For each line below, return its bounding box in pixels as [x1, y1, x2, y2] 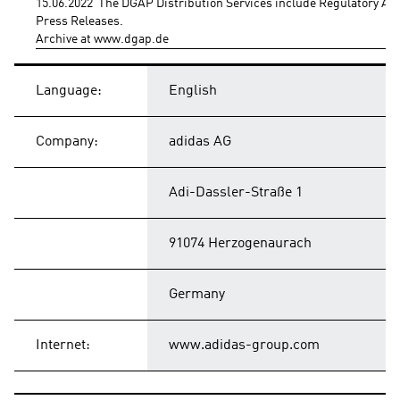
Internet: [36, 338, 90, 353]
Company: [36, 135, 98, 149]
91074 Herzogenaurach [169, 237, 312, 251]
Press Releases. [36, 15, 123, 28]
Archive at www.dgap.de [36, 33, 169, 46]
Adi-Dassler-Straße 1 [169, 186, 303, 200]
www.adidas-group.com [169, 338, 320, 353]
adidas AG [169, 135, 231, 149]
